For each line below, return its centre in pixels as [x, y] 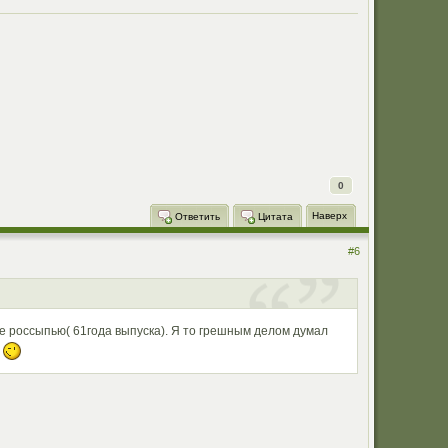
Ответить [195, 216]
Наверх [329, 216]
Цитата [273, 216]
